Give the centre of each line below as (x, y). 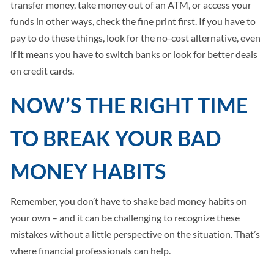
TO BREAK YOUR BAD (116, 138)
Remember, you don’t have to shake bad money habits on (129, 201)
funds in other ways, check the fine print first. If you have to (133, 21)
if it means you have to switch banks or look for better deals (134, 54)
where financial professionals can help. (91, 251)
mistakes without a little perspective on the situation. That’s (135, 234)
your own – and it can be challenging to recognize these (125, 218)
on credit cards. (43, 71)
